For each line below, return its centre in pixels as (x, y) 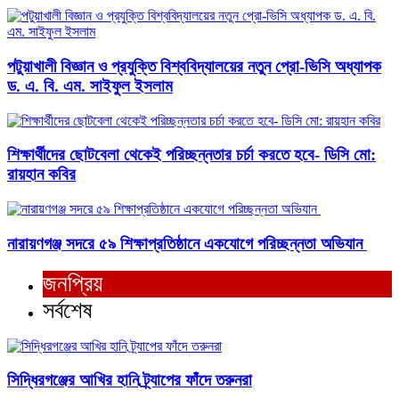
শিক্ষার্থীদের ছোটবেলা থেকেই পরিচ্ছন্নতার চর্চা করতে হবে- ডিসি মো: (191, 155)
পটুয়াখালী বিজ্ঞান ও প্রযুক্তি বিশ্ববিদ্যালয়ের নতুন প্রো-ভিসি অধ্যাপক (194, 66)
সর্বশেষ (68, 310)
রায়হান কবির (41, 175)
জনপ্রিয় (73, 283)
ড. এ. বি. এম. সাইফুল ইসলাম (90, 85)
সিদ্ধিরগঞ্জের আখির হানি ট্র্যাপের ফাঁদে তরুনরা (130, 380)
